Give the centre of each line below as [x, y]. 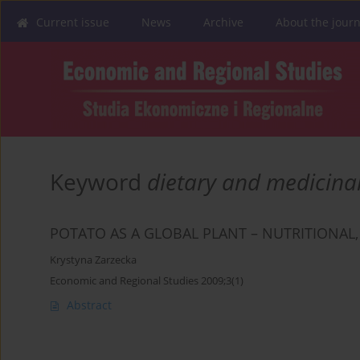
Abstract [89, 305]
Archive [223, 22]
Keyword [98, 182]
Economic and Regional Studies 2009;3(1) [147, 281]
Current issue [73, 22]
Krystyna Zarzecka [93, 260]
